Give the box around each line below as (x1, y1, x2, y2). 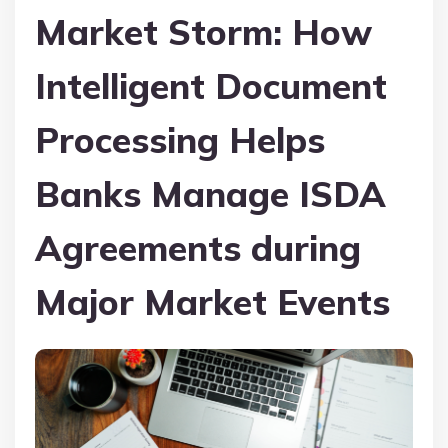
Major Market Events (35, 279, 390, 324)
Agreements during (35, 225, 361, 270)
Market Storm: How (35, 9, 372, 54)
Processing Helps (35, 117, 325, 162)
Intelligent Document (35, 63, 387, 108)
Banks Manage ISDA (35, 171, 386, 216)
